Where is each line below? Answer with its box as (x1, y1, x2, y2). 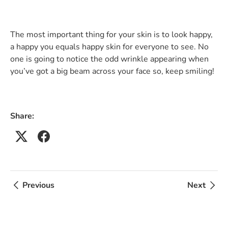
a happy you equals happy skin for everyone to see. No (10, 41, 209, 52)
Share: (10, 110, 34, 122)
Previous (22, 179, 54, 191)
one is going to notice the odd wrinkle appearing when (10, 53, 209, 65)
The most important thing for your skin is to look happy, (10, 28, 213, 40)
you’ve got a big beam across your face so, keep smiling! (10, 65, 214, 77)
